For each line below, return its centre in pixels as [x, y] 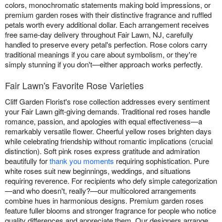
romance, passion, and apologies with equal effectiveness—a [104, 121]
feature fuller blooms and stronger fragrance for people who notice [111, 210]
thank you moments [82, 161]
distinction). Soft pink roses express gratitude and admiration [102, 151]
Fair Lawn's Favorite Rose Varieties [74, 85]
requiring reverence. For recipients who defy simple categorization [111, 180]
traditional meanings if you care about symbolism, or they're [101, 54]
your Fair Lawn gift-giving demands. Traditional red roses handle [108, 111]
